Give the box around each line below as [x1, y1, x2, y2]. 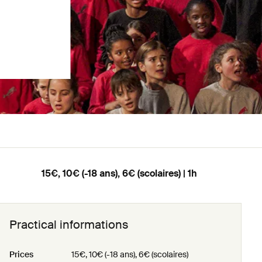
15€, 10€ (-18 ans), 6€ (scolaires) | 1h [42, 167, 197, 180]
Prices [9, 249, 33, 260]
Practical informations [9, 217, 129, 232]
